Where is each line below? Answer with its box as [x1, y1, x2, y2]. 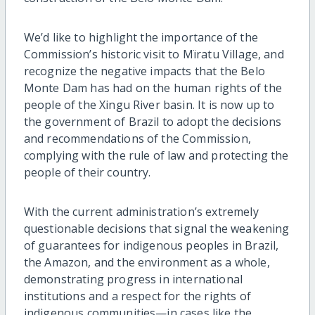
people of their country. [23, 165, 151, 181]
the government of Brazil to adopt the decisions [23, 114, 282, 130]
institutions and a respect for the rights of [23, 288, 251, 304]
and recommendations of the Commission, [23, 131, 251, 147]
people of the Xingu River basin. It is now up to [23, 97, 275, 113]
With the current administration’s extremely [23, 204, 259, 220]
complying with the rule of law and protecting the [23, 148, 289, 164]
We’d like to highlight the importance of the [23, 30, 258, 46]
